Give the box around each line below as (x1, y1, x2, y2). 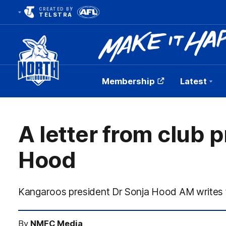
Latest (180, 76, 207, 86)
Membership (102, 76, 155, 86)
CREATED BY (39, 7, 73, 12)
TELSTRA (39, 11, 73, 18)
